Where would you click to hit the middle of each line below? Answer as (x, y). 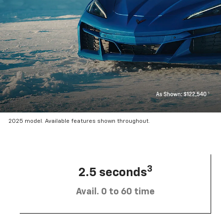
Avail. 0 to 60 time (115, 192)
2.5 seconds (112, 172)
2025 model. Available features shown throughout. (79, 122)
